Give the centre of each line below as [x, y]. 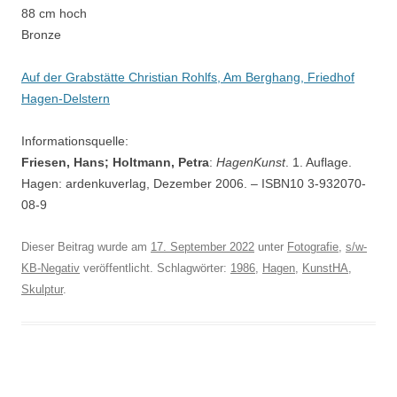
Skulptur [42, 289]
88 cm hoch [54, 13]
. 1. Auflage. [319, 162]
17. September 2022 [202, 247]
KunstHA [325, 268]
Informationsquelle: [75, 141]
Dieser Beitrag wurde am [86, 247]
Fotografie [313, 247]
